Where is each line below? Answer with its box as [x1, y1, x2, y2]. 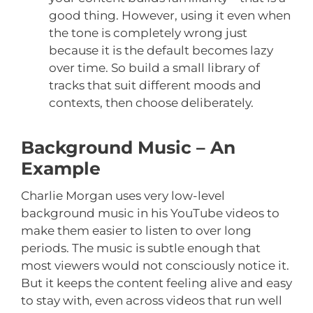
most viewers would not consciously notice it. [21, 259, 289, 273]
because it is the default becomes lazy [49, 43, 273, 58]
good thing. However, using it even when [49, 8, 291, 23]
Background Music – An [21, 137, 235, 159]
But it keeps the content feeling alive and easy [21, 276, 292, 291]
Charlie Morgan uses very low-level [21, 189, 225, 203]
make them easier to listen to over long [21, 224, 252, 238]
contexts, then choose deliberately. [49, 96, 254, 110]
